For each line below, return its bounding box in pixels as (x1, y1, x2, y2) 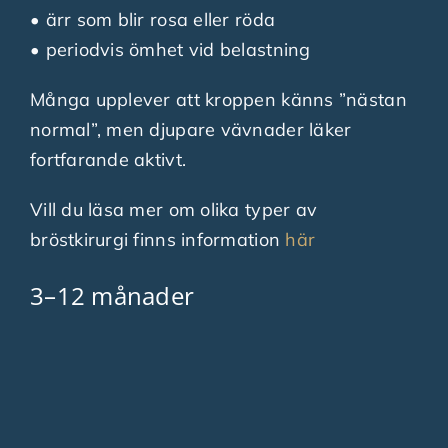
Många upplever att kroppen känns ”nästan (29, 87, 407, 111)
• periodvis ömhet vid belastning (29, 37, 311, 61)
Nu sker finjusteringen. (29, 318, 223, 342)
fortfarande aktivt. (29, 147, 187, 171)
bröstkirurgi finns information (29, 227, 286, 251)
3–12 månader (29, 278, 195, 312)
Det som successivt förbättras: (29, 368, 291, 392)
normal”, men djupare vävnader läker (29, 117, 352, 141)
